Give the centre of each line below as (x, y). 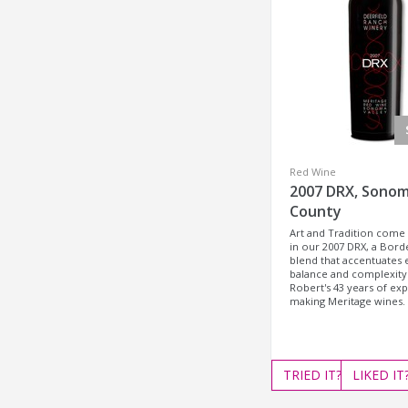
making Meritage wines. (347, 301)
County (316, 211)
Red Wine (313, 172)
